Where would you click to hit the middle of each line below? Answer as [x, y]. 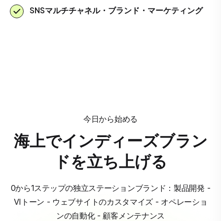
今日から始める [110, 119]
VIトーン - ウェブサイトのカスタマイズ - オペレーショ [110, 202]
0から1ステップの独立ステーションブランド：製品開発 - [110, 188]
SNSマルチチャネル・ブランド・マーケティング [116, 10]
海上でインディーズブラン [110, 140]
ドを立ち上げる [110, 161]
